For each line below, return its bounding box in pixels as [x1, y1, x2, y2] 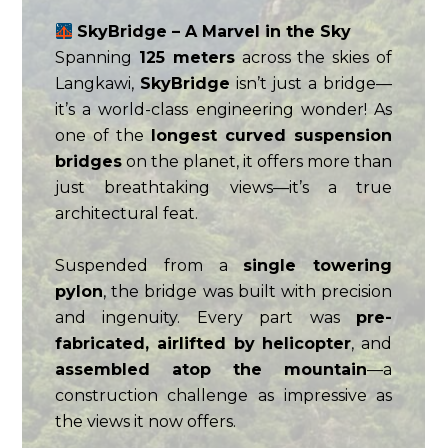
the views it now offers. [54, 411, 236, 431]
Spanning [54, 48, 139, 68]
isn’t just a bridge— [229, 74, 393, 94]
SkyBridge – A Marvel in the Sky [76, 22, 351, 42]
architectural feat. [54, 204, 198, 224]
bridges [54, 152, 122, 172]
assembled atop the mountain [54, 359, 368, 379]
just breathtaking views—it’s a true [54, 178, 393, 198]
